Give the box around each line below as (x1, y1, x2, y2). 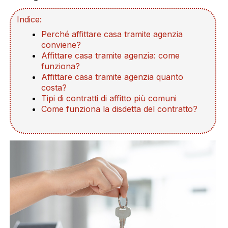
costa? (41, 82, 67, 93)
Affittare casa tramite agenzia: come (41, 50, 180, 61)
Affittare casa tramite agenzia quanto (41, 72, 184, 82)
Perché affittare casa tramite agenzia (41, 29, 183, 40)
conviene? (41, 40, 81, 50)
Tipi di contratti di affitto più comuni (41, 93, 177, 104)
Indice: (17, 14, 42, 25)
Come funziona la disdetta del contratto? (41, 104, 198, 115)
